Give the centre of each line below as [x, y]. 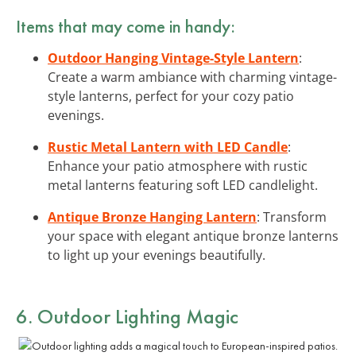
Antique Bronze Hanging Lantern [152, 217]
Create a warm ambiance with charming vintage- [192, 77]
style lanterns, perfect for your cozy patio [171, 96]
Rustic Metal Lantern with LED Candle [168, 147]
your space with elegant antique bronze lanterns [193, 236]
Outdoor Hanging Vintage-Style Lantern [173, 58]
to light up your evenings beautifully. [157, 255]
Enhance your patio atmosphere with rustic [178, 166]
